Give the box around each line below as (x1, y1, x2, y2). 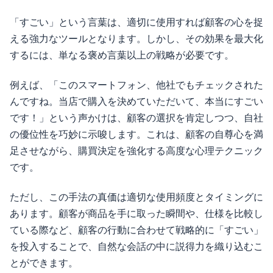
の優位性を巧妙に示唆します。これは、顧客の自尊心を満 (10, 129, 263, 140)
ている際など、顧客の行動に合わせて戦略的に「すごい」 (10, 225, 263, 236)
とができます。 (10, 258, 78, 269)
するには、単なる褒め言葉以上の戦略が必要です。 (10, 49, 234, 60)
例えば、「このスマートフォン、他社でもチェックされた (10, 80, 263, 90)
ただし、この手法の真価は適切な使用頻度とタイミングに (10, 192, 263, 203)
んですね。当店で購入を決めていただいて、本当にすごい (10, 96, 263, 107)
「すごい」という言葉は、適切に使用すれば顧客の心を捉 (10, 16, 263, 27)
